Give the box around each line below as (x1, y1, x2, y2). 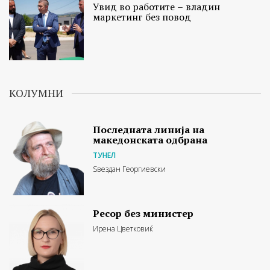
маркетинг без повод (93, 10, 192, 24)
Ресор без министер (93, 207, 194, 221)
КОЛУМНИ (9, 85, 63, 100)
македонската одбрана (93, 133, 208, 146)
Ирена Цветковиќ (93, 224, 154, 234)
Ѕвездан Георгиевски (93, 163, 166, 174)
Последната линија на (93, 122, 205, 136)
